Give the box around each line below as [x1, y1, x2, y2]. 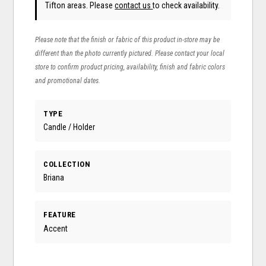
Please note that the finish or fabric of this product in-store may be [35, 35, 220, 44]
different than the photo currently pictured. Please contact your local [35, 49, 225, 58]
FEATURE [43, 210, 76, 220]
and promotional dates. [35, 76, 101, 85]
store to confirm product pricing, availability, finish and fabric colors [35, 62, 226, 71]
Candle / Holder [43, 122, 96, 132]
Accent [43, 223, 68, 233]
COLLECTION [43, 160, 91, 169]
